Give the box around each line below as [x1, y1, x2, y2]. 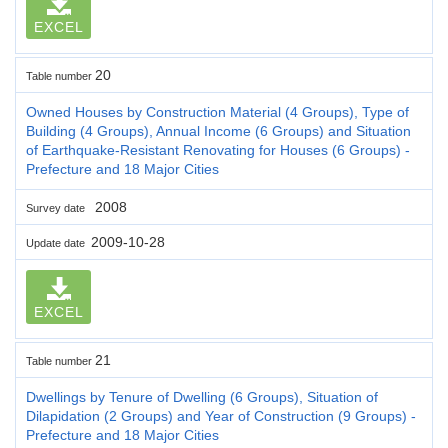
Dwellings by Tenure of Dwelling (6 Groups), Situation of [26, 388, 378, 405]
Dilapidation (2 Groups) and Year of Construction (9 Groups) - [26, 407, 416, 424]
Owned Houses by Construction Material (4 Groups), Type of [26, 103, 409, 120]
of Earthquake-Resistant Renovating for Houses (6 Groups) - [26, 141, 410, 158]
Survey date [26, 201, 91, 214]
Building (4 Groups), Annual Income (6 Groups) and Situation [26, 122, 411, 139]
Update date [26, 236, 91, 249]
